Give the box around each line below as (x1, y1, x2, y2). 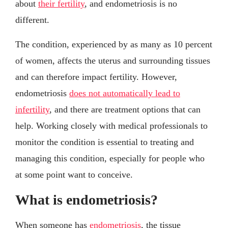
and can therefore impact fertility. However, (15, 71, 177, 82)
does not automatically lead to (69, 88, 180, 98)
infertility (15, 104, 49, 115)
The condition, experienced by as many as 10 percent (15, 39, 212, 49)
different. (15, 14, 49, 25)
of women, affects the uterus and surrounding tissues (15, 55, 210, 66)
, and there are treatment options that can (49, 104, 201, 115)
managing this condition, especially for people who (15, 153, 205, 163)
